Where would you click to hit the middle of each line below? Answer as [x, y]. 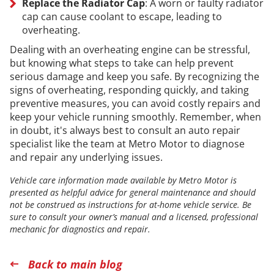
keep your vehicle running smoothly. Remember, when [135, 117]
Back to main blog [75, 264]
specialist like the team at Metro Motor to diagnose [127, 143]
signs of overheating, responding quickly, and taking [129, 90]
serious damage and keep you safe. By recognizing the [134, 76]
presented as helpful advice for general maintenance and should [132, 192]
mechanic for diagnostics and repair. [80, 229]
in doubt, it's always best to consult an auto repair [125, 130]
